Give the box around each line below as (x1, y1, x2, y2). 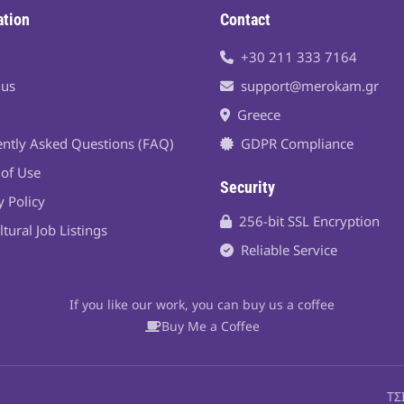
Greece (236, 106, 280, 124)
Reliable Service (240, 241, 337, 259)
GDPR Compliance (240, 134, 353, 152)
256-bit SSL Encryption (238, 212, 380, 230)
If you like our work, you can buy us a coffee (69, 296, 335, 313)
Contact (219, 10, 271, 29)
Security (219, 178, 275, 197)
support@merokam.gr (240, 77, 379, 95)
